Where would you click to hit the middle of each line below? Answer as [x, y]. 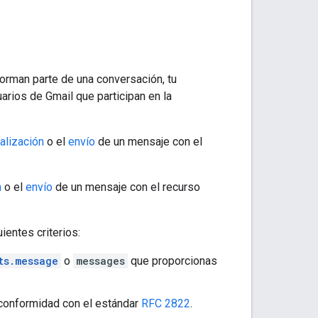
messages [100, 261]
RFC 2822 [166, 303]
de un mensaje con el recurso [126, 187]
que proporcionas [172, 261]
